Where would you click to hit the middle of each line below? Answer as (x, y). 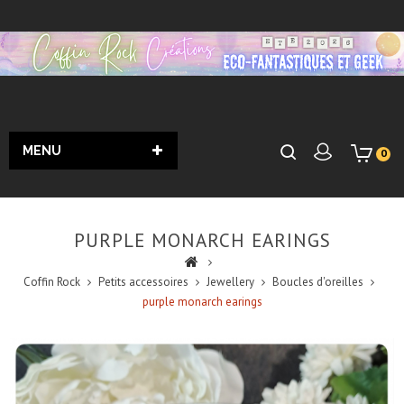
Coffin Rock (51, 282)
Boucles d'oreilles (317, 282)
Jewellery (230, 282)
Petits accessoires (143, 282)
